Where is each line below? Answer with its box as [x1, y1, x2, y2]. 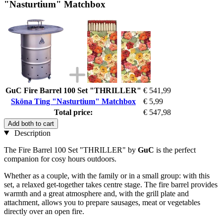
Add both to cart [8, 119, 54, 127]
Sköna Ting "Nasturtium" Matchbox [11, 97, 136, 106]
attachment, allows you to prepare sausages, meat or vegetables [4, 198, 200, 207]
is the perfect [154, 145, 196, 154]
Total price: [54, 108, 93, 116]
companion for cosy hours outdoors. [4, 154, 116, 163]
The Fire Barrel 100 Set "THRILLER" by [4, 145, 138, 154]
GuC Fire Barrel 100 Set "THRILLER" [5, 86, 141, 95]
